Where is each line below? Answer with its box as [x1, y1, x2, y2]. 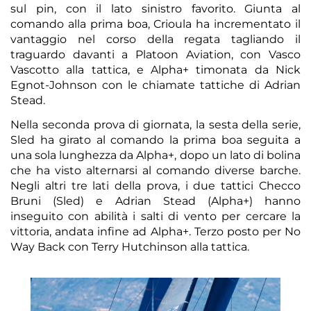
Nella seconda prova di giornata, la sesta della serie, [10, 117, 301, 131]
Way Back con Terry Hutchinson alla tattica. [10, 239, 249, 253]
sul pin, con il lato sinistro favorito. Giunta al [10, 1, 301, 15]
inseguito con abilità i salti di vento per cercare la [10, 209, 301, 223]
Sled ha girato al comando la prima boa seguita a [10, 133, 301, 146]
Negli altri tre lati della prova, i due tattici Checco [10, 178, 301, 192]
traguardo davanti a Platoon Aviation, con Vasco [10, 47, 301, 61]
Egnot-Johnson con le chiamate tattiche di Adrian [10, 78, 301, 92]
